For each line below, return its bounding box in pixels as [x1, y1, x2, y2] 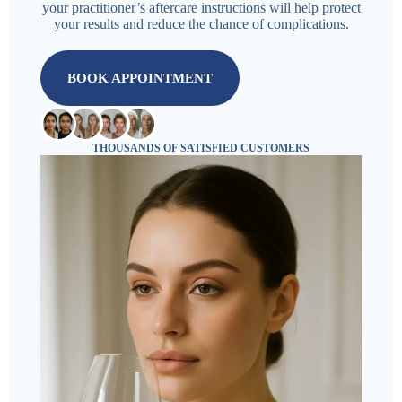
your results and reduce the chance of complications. [53, 16, 349, 31]
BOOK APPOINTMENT [67, 71, 213, 85]
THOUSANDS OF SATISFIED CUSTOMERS [92, 142, 310, 154]
